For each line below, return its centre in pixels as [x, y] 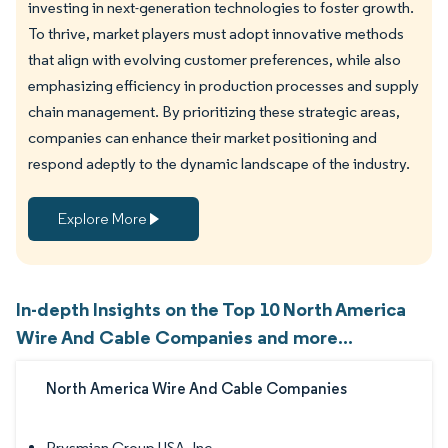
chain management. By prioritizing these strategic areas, [214, 111]
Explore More [102, 218]
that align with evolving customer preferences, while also [214, 59]
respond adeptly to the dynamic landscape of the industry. [219, 163]
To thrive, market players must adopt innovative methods [216, 33]
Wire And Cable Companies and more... [184, 336]
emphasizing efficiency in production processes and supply [223, 85]
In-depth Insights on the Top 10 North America [211, 308]
